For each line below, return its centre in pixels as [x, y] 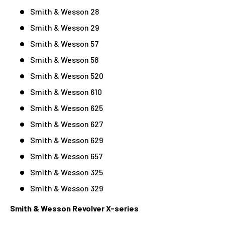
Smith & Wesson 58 [64, 59]
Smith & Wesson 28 [65, 11]
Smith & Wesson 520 [67, 75]
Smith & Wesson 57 [64, 43]
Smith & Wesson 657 [66, 156]
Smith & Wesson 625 [67, 107]
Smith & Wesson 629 [67, 140]
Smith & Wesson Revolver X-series [74, 208]
